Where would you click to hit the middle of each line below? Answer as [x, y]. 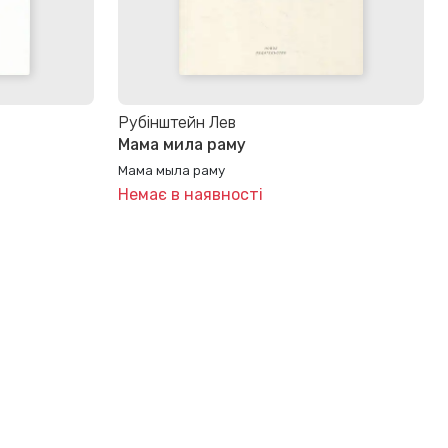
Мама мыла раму [171, 169]
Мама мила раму [182, 145]
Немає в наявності [190, 194]
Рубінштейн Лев [177, 123]
